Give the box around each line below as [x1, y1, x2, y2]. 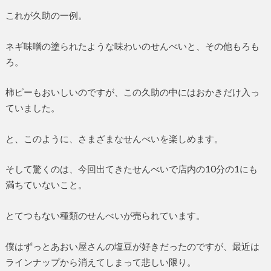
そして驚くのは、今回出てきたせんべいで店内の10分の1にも [5, 163, 258, 175]
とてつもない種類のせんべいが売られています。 [5, 210, 205, 221]
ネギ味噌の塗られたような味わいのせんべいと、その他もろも [5, 40, 260, 51]
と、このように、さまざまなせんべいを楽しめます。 [5, 132, 223, 144]
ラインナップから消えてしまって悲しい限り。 [5, 256, 196, 267]
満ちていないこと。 [5, 179, 87, 191]
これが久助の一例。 [5, 10, 87, 21]
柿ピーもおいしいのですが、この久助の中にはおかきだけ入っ [5, 87, 260, 98]
